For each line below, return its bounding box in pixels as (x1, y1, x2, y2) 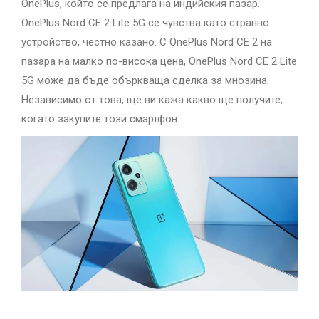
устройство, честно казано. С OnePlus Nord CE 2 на (21, 36, 272, 48)
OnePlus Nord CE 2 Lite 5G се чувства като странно (21, 16, 269, 29)
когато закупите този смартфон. (21, 113, 179, 125)
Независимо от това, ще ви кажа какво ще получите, (21, 93, 283, 106)
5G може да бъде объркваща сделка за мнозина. (21, 74, 269, 87)
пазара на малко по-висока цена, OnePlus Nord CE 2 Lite (21, 55, 297, 68)
